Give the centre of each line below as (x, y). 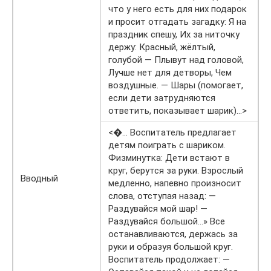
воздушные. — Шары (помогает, (176, 85)
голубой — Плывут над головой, (176, 60)
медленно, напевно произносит (175, 183)
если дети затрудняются (162, 98)
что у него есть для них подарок (178, 9)
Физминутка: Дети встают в (169, 158)
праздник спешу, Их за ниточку (174, 34)
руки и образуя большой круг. (171, 247)
